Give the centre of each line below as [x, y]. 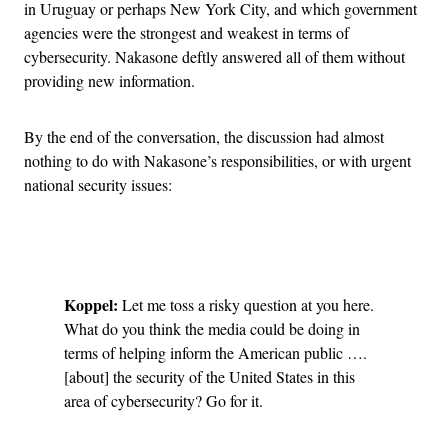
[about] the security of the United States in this [209, 376]
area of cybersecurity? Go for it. [163, 400]
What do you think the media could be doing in [212, 328]
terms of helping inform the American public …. [215, 352]
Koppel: [91, 304]
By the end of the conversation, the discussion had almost [204, 136]
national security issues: [98, 184]
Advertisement [268, 255]
